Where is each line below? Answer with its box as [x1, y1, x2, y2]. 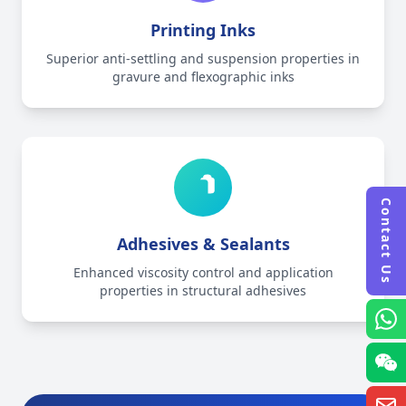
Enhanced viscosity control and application [72, 264, 333, 281]
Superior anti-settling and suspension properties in [46, 50, 360, 67]
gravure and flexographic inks [111, 68, 295, 85]
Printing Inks [150, 19, 256, 41]
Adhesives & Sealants [116, 233, 290, 255]
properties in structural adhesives [100, 282, 306, 299]
